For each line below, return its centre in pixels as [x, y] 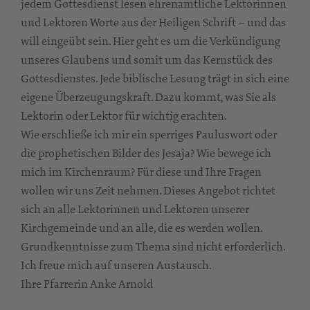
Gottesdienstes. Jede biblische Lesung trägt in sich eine [155, 78]
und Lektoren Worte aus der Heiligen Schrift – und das [153, 22]
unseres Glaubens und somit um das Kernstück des [147, 60]
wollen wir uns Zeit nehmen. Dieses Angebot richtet [148, 190]
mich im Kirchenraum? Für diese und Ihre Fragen [141, 172]
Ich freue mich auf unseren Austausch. [116, 265]
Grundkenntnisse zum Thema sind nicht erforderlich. [153, 246]
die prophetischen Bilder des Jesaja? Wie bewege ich [146, 153]
